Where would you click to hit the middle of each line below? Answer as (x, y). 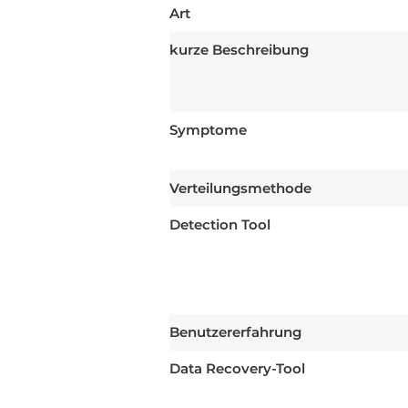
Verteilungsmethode (240, 189)
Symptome (208, 130)
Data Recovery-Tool (237, 369)
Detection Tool (220, 225)
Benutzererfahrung (235, 332)
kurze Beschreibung (239, 50)
